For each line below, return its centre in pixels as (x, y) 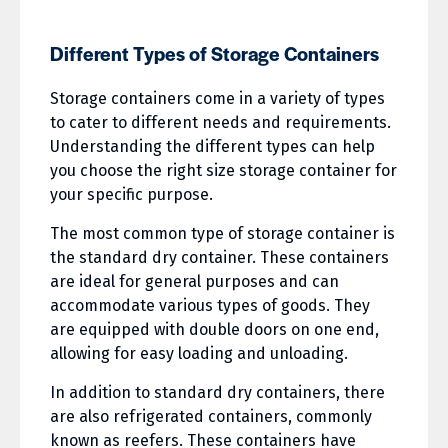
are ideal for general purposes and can (194, 282)
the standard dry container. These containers (219, 258)
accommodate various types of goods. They (210, 306)
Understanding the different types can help (212, 147)
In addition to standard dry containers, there (217, 393)
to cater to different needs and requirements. (220, 123)
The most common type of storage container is (222, 234)
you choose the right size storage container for (223, 171)
